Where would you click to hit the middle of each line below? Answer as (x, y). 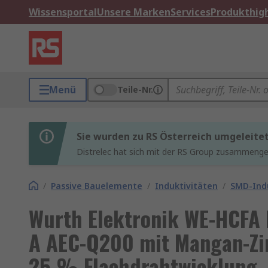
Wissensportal (63, 12)
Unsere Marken (134, 12)
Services (191, 12)
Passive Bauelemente (97, 186)
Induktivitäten (186, 186)
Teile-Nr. (135, 89)
